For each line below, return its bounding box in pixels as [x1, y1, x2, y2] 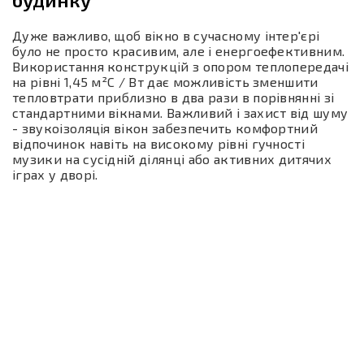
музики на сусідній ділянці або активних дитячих [12, 151, 332, 167]
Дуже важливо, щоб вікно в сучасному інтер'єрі [12, 28, 320, 44]
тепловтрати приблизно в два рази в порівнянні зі [12, 89, 335, 106]
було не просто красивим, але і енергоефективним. [12, 43, 345, 59]
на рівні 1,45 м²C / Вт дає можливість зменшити [12, 74, 318, 90]
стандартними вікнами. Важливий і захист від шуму [12, 105, 349, 121]
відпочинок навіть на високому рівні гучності [12, 136, 305, 152]
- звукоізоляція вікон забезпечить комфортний [12, 120, 318, 136]
